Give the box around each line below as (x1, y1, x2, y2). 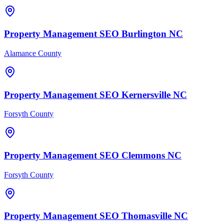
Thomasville (121, 210, 171, 221)
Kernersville (121, 89, 170, 100)
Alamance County (4, 48, 61, 57)
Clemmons (121, 149, 165, 160)
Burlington (121, 28, 166, 39)
